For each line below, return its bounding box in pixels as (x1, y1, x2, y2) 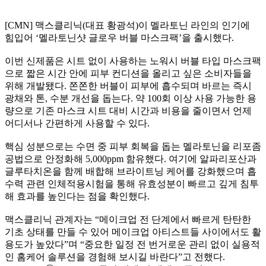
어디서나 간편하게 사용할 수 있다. (5, 118, 150, 128)
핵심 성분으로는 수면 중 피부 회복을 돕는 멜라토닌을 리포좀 (5, 141, 261, 151)
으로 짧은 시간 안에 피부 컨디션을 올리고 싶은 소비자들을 (5, 68, 252, 78)
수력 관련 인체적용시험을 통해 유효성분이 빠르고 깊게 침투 (5, 179, 259, 189)
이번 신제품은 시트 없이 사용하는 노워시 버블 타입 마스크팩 (5, 56, 261, 66)
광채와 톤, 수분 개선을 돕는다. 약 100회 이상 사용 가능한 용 (5, 93, 256, 103)
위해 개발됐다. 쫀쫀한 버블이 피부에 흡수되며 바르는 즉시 (5, 81, 252, 91)
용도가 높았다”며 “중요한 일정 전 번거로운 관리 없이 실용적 (5, 239, 260, 249)
